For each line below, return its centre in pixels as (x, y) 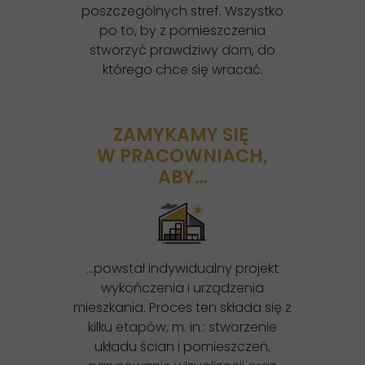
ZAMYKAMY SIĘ (182, 135)
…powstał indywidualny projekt (182, 268)
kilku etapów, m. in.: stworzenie (182, 327)
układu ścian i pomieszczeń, (182, 347)
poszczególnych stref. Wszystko (182, 11)
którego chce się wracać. (182, 70)
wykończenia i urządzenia (182, 288)
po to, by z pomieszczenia (182, 31)
